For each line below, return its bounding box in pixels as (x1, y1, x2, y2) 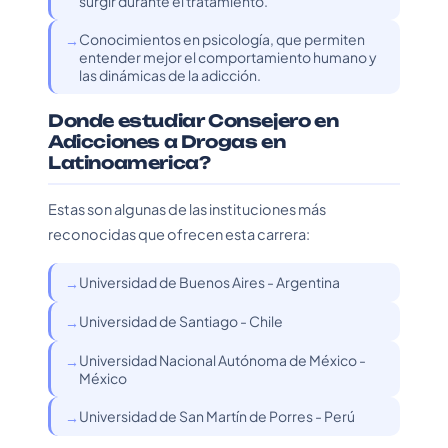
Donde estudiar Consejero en (48, 110, 339, 131)
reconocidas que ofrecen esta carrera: (48, 225, 310, 243)
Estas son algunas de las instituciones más (48, 200, 326, 218)
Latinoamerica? (48, 152, 211, 173)
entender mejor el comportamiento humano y (79, 48, 377, 66)
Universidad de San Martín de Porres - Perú (79, 407, 355, 425)
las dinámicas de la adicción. (79, 66, 261, 84)
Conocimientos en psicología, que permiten (79, 30, 365, 48)
